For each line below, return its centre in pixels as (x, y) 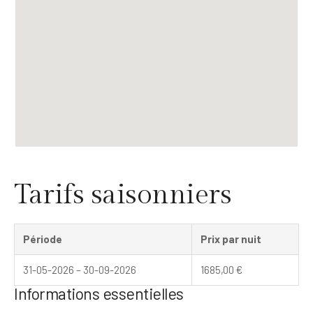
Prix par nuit (231, 239)
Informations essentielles (99, 293)
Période (43, 239)
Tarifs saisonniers (123, 195)
